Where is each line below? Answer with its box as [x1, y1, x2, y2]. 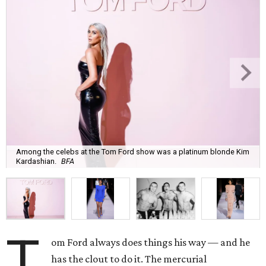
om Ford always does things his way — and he [51, 236, 251, 249]
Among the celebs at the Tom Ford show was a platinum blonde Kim [16, 147, 249, 156]
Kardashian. [16, 156, 56, 166]
